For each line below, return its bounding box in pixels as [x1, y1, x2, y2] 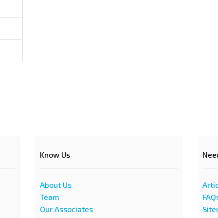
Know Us [40, 150, 71, 159]
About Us [40, 180, 72, 189]
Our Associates [40, 204, 93, 214]
